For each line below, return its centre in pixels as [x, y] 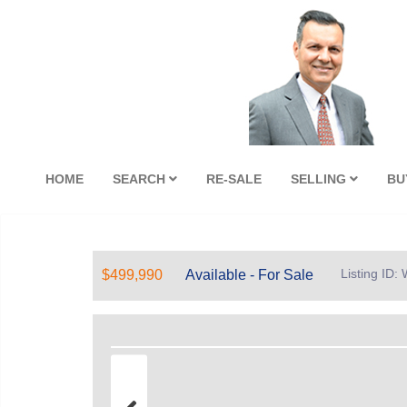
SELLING [321, 179]
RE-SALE [234, 179]
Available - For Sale [249, 275]
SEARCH [141, 179]
